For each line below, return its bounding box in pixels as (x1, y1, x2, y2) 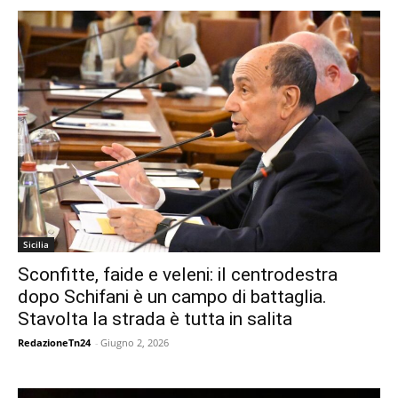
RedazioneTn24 (18, 335, 91, 349)
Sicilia (23, 237, 49, 251)
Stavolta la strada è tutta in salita (18, 307, 292, 330)
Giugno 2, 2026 (100, 335, 169, 349)
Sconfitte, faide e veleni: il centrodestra (18, 263, 338, 285)
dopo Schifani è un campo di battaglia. (18, 285, 327, 307)
